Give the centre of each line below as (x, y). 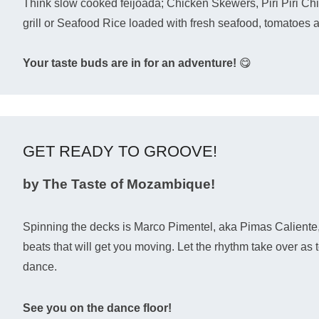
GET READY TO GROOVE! (120, 151)
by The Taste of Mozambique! (119, 184)
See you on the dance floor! (97, 308)
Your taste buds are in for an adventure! (130, 63)
